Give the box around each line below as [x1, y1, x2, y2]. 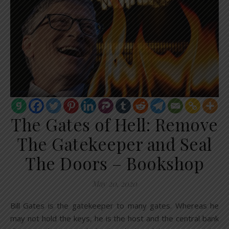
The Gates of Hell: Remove [11, 113, 218, 136]
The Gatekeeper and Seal [17, 132, 212, 155]
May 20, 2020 [92, 178, 137, 189]
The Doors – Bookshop [25, 152, 204, 175]
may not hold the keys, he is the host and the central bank [10, 213, 219, 224]
